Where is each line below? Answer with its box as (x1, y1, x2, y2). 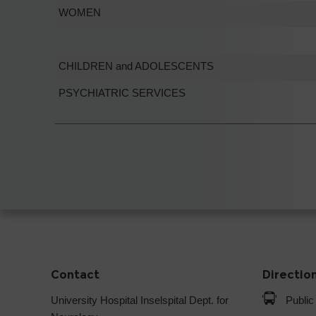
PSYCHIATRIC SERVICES (59, 86, 186, 99)
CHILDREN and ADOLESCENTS (59, 59, 214, 72)
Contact (51, 267, 99, 281)
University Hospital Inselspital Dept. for (51, 293, 229, 306)
